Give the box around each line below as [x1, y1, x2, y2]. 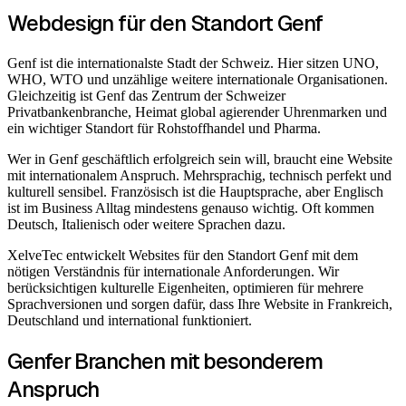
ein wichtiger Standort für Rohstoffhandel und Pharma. [7, 120, 321, 136]
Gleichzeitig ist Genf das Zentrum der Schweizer [7, 87, 285, 103]
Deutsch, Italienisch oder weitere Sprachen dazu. [7, 216, 285, 232]
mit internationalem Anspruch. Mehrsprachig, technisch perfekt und [7, 167, 391, 183]
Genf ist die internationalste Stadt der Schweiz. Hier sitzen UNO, [7, 54, 379, 71]
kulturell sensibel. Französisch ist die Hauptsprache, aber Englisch [7, 183, 383, 199]
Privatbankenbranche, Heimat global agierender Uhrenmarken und [7, 103, 387, 120]
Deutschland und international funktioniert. [7, 312, 252, 328]
